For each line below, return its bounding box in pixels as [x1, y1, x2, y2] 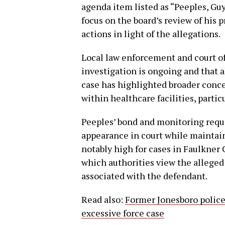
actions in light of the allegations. [81, 27, 220, 40]
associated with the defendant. [81, 169, 207, 182]
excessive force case [81, 206, 164, 219]
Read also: [81, 193, 125, 205]
